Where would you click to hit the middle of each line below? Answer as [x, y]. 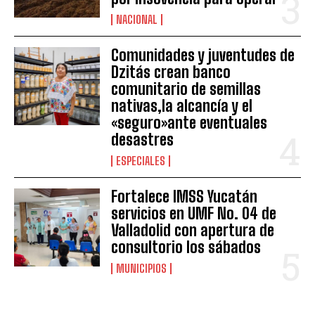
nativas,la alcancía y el [182, 106]
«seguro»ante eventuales [189, 123]
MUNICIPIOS [142, 269]
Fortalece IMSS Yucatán [185, 197]
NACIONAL [137, 20]
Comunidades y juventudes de [203, 56]
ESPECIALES [141, 161]
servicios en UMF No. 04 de [194, 214]
